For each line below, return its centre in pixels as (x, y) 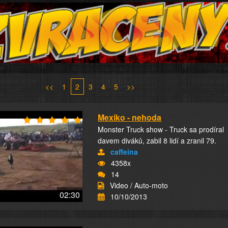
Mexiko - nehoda (130, 117)
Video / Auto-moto (139, 185)
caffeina (124, 152)
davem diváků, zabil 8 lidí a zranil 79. (157, 140)
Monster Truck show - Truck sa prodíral (161, 129)
